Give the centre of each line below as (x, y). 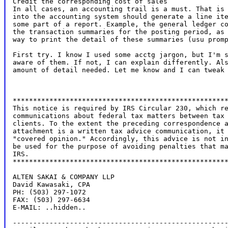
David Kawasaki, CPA (51, 184)
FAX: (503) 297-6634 (51, 199)
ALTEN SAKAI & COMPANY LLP (63, 177)
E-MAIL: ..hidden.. (49, 207)
